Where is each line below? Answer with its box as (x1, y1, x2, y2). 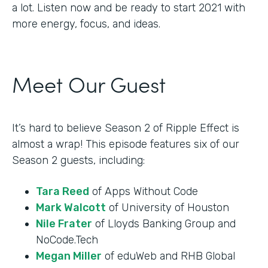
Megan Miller (36, 249, 102, 263)
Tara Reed (36, 185, 89, 199)
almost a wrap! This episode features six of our (12, 138, 239, 151)
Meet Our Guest (12, 68, 166, 99)
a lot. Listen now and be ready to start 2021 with (12, 1, 245, 15)
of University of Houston (106, 201, 232, 215)
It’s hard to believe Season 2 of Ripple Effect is (12, 121, 239, 135)
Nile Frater (36, 217, 92, 231)
